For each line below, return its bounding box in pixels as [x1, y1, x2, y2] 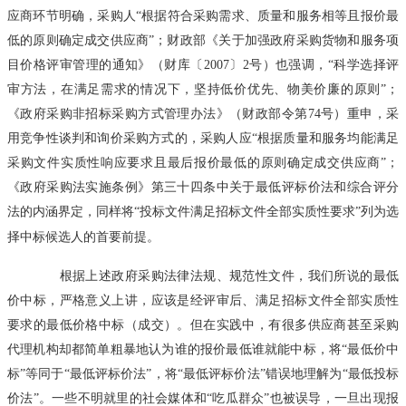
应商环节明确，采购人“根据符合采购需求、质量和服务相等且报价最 [7, 7, 399, 23]
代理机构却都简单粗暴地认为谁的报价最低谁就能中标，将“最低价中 [7, 341, 399, 356]
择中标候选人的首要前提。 [7, 228, 159, 244]
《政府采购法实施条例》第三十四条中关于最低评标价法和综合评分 [7, 179, 399, 194]
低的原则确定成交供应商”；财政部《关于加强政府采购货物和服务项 [7, 32, 399, 47]
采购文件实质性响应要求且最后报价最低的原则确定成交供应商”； [7, 154, 399, 169]
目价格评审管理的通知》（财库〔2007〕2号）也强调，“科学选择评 [7, 56, 399, 72]
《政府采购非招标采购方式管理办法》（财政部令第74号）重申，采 [7, 105, 399, 121]
